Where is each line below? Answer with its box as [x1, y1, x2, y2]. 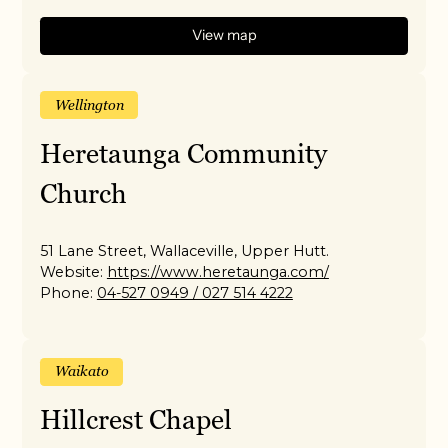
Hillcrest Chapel [40, 402, 233, 438]
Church [40, 175, 128, 211]
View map [191, 26, 257, 45]
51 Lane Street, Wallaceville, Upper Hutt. [40, 241, 330, 260]
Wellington [54, 95, 124, 114]
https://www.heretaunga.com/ [106, 262, 329, 281]
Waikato [54, 362, 109, 381]
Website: [40, 262, 104, 281]
